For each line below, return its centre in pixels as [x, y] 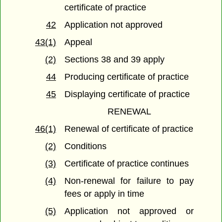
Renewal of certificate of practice [129, 129]
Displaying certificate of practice [127, 94]
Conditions [86, 146]
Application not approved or [129, 211]
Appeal [79, 42]
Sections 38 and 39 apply [115, 60]
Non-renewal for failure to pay [129, 181]
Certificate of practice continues [127, 164]
